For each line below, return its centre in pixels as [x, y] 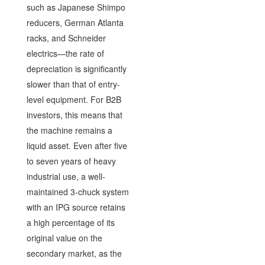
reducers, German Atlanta [75, 22]
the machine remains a [69, 130]
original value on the [64, 237]
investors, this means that [74, 114]
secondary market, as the [74, 253]
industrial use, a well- [66, 176]
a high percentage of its [70, 222]
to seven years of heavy [71, 161]
